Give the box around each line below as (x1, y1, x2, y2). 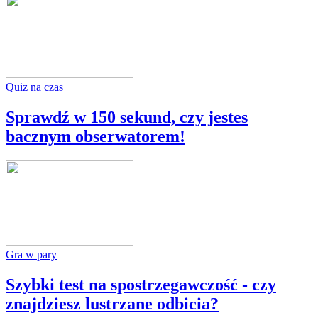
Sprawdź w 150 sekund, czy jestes (6, 107, 248, 126)
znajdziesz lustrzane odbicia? (6, 294, 219, 313)
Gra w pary (6, 248, 57, 261)
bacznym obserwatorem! (6, 126, 185, 146)
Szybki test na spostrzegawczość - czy (6, 275, 276, 294)
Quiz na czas (6, 81, 63, 93)
